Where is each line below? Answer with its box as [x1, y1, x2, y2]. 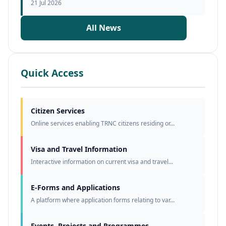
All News [86, 22, 122, 34]
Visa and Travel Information [31, 144, 127, 154]
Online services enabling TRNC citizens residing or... [31, 119, 175, 128]
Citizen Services [31, 106, 85, 116]
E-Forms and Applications [31, 183, 120, 193]
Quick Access [21, 66, 84, 80]
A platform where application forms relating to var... [31, 196, 175, 205]
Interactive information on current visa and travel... [31, 157, 173, 166]
